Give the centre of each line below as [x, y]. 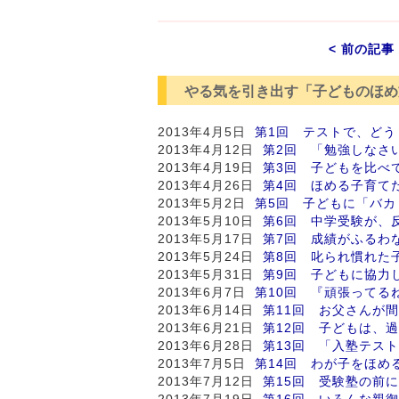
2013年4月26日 [210, 185]
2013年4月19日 [210, 167]
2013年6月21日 [210, 327]
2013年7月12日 [210, 381]
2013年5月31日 [210, 274]
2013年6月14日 [210, 309]
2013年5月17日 [210, 238]
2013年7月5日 [206, 363]
